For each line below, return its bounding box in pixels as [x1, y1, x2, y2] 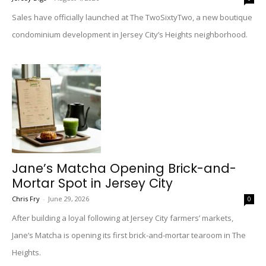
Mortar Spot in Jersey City [12, 175, 173, 192]
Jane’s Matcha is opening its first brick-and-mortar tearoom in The [12, 230, 246, 240]
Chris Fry [12, 194, 40, 203]
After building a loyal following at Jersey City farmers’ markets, [12, 213, 233, 223]
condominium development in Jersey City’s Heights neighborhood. [12, 29, 248, 40]
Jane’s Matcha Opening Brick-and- [12, 160, 236, 177]
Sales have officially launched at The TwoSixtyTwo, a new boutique [12, 12, 252, 23]
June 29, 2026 [48, 194, 89, 203]
